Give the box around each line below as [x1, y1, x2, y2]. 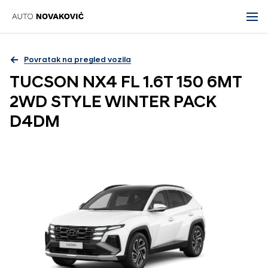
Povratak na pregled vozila [24, 56, 131, 64]
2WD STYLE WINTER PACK [10, 95, 216, 111]
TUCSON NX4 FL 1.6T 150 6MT [10, 75, 242, 92]
